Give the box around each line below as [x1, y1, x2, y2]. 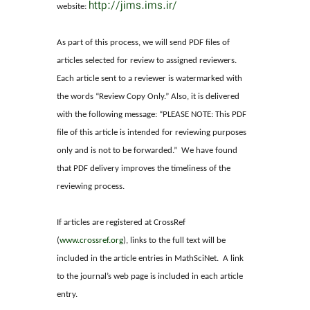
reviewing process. [57, 182, 125, 192]
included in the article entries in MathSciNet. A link [57, 254, 244, 264]
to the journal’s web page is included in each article [57, 272, 244, 282]
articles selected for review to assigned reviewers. [57, 56, 237, 66]
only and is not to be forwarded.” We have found [57, 146, 238, 156]
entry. [57, 290, 78, 300]
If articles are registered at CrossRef [57, 218, 186, 228]
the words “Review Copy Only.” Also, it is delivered [57, 92, 240, 102]
